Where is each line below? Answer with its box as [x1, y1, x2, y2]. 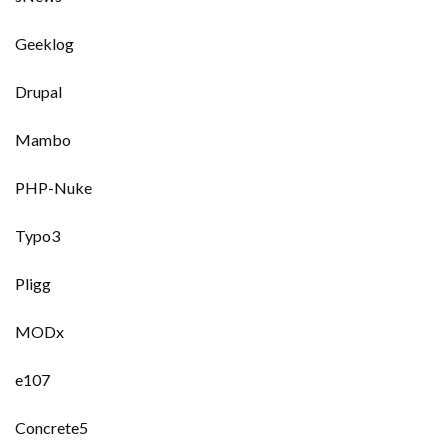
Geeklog [15, 34, 74, 53]
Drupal [15, 82, 62, 101]
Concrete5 [15, 418, 88, 437]
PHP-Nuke [15, 178, 92, 197]
